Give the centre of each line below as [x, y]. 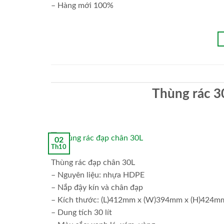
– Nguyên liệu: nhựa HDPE [98, 175]
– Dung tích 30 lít [81, 213]
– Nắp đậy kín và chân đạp [97, 188]
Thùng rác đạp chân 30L [93, 163]
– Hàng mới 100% [82, 6]
